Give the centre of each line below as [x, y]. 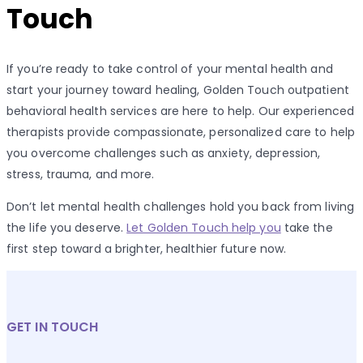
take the [307, 228]
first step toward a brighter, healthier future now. [147, 249]
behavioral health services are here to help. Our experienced [181, 111]
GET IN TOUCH [53, 327]
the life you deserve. [67, 228]
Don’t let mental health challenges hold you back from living [181, 207]
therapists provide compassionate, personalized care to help [181, 132]
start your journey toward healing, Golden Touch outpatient [178, 90]
